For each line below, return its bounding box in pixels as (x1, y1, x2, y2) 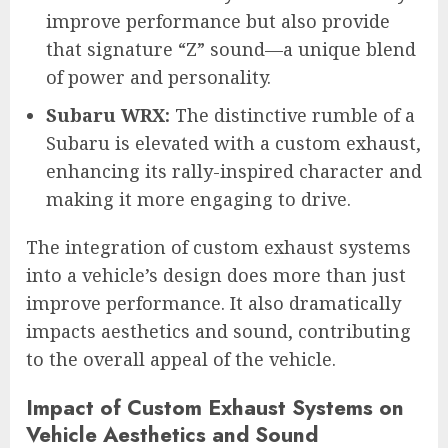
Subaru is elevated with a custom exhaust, (46, 131, 421, 156)
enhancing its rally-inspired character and (46, 159, 422, 184)
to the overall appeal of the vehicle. (26, 347, 336, 372)
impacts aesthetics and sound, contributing (26, 319, 411, 344)
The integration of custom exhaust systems (26, 235, 411, 260)
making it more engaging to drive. (46, 187, 351, 212)
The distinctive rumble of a (170, 103, 415, 128)
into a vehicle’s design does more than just (26, 263, 406, 288)
